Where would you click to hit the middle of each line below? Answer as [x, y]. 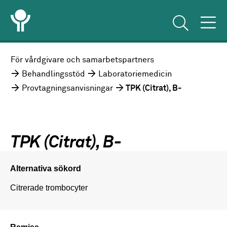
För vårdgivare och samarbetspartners [83, 60]
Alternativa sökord [46, 168]
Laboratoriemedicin [135, 74]
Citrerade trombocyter [49, 187]
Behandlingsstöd [54, 74]
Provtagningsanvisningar [68, 89]
